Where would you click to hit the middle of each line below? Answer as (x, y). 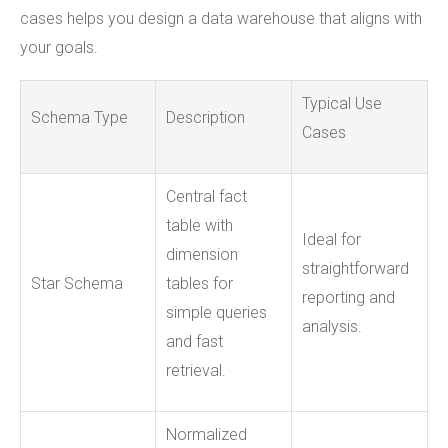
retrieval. (196, 370)
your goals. (59, 47)
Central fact (206, 196)
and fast (194, 341)
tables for (199, 283)
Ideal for (331, 239)
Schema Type (79, 117)
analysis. (332, 326)
